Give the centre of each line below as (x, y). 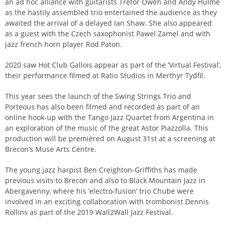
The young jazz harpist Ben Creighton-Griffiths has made (101, 170)
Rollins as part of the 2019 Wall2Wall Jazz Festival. (89, 212)
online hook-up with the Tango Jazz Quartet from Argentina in (109, 118)
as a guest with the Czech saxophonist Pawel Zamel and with (108, 34)
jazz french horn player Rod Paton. (64, 44)
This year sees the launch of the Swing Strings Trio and (98, 96)
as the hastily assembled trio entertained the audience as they (111, 13)
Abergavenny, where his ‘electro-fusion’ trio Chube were (99, 191)
